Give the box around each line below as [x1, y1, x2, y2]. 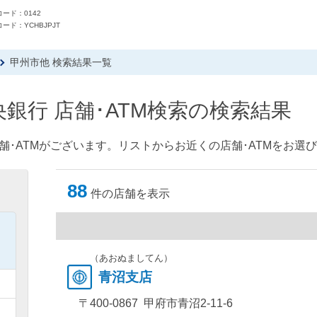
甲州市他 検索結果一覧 [10, 57, 112, 68]
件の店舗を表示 [90, 188, 170, 200]
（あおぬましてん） [89, 253, 173, 263]
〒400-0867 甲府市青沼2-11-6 [78, 297, 233, 309]
